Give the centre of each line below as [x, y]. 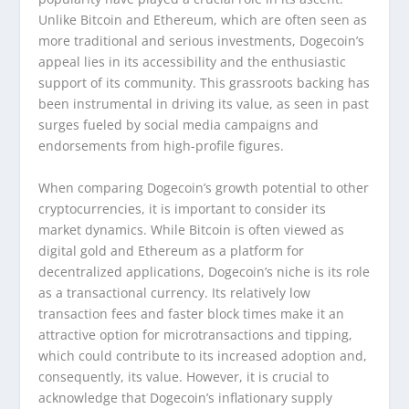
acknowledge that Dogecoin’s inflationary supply [186, 397]
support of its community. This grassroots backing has [204, 83]
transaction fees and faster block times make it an [192, 313]
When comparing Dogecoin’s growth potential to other [204, 187]
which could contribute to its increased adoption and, [203, 355]
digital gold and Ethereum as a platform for [172, 250]
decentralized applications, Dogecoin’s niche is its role [204, 271]
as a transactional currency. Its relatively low [175, 292]
